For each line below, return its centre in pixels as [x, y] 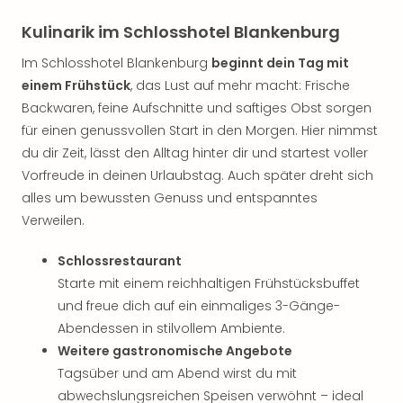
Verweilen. [53, 220]
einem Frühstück [76, 85]
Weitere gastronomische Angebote [175, 351]
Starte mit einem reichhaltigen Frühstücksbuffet [209, 283]
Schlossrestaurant [120, 261]
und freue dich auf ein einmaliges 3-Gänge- [199, 306]
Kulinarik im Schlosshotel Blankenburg [181, 32]
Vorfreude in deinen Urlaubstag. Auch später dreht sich [197, 175]
